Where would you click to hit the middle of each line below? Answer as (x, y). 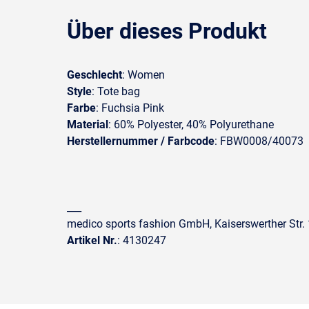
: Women (143, 75)
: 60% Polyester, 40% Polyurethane (191, 124)
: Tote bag (116, 91)
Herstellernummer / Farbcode (141, 141)
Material (88, 124)
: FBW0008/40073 (259, 141)
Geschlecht (94, 75)
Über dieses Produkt (167, 31)
